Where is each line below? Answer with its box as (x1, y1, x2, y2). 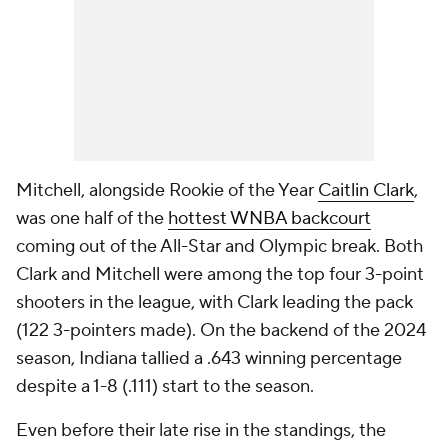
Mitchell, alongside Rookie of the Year (16, 179, 318, 202)
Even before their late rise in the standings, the (16, 419, 386, 442)
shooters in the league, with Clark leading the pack (16, 291, 413, 314)
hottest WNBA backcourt (168, 207, 371, 230)
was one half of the (16, 207, 168, 230)
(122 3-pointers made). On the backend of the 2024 (16, 319, 426, 342)
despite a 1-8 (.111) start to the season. (16, 375, 318, 398)
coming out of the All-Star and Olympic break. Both (16, 235, 423, 258)
